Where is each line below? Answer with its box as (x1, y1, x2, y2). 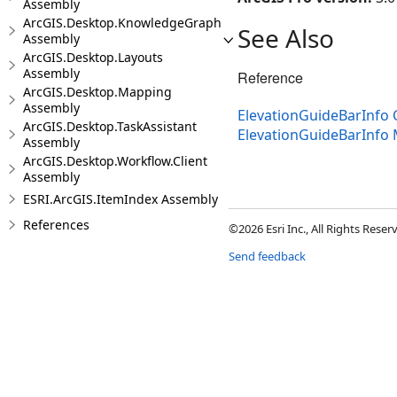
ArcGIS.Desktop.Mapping (23, 83, 172, 100)
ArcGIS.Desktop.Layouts (23, 49, 163, 66)
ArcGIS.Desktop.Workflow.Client (23, 152, 207, 169)
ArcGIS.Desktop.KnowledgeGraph (23, 14, 222, 31)
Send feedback (229, 248, 306, 265)
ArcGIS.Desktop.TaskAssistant (23, 118, 197, 135)
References (23, 216, 90, 233)
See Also (237, 21, 334, 55)
